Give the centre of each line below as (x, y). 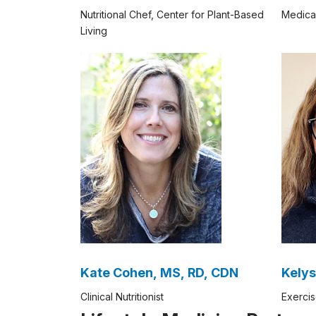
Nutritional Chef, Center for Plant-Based (172, 14)
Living (94, 30)
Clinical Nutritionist (122, 296)
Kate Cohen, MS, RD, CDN (159, 273)
